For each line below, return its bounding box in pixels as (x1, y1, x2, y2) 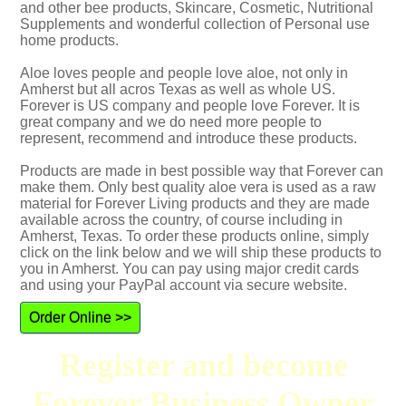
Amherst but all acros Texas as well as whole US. (20, 82, 335, 97)
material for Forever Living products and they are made (20, 196, 370, 211)
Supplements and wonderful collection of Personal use (20, 16, 370, 32)
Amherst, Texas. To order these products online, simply (20, 228, 369, 244)
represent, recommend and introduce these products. (20, 130, 357, 146)
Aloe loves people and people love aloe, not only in (20, 65, 348, 81)
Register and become (58, 347, 348, 383)
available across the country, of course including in (20, 212, 343, 227)
